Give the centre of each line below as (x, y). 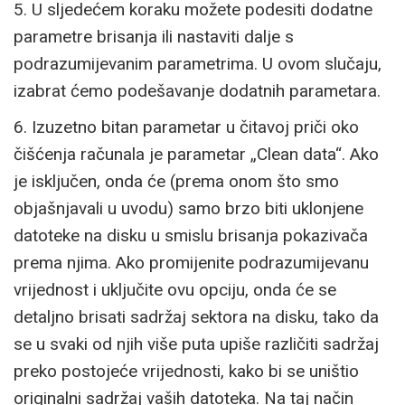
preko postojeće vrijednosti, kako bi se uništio (186, 371)
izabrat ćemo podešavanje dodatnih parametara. (197, 90)
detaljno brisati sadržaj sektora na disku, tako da (196, 316)
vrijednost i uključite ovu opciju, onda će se (175, 289)
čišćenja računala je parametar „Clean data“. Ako (196, 154)
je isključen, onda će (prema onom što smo (176, 181)
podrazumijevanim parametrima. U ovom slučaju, (198, 63)
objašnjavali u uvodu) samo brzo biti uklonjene (188, 208)
